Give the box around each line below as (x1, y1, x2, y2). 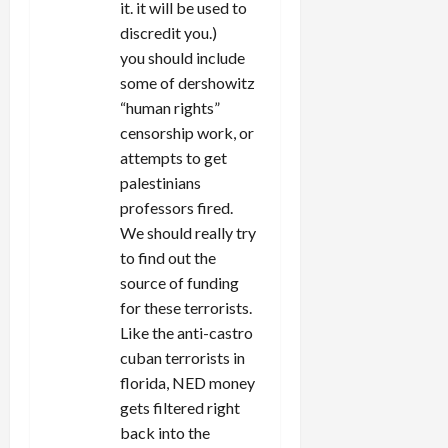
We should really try (120, 222, 256, 242)
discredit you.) (120, 22, 217, 42)
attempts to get (120, 147, 227, 167)
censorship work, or (120, 122, 254, 142)
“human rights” (120, 97, 220, 117)
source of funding (120, 272, 239, 292)
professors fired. (120, 197, 233, 217)
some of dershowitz (120, 72, 255, 92)
